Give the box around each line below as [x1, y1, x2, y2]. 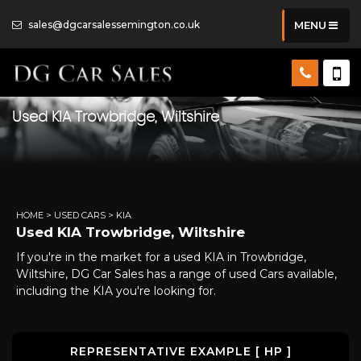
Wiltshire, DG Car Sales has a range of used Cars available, [16, 267, 337, 281]
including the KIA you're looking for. [16, 284, 216, 298]
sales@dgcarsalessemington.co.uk [26, 19, 200, 31]
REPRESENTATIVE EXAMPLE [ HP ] [69, 344, 292, 359]
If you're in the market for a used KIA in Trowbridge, [16, 250, 306, 264]
